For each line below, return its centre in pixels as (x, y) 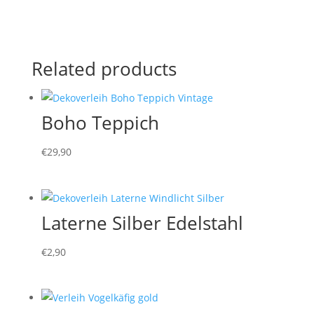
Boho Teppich (100, 123)
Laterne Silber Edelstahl (142, 223)
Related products (104, 69)
